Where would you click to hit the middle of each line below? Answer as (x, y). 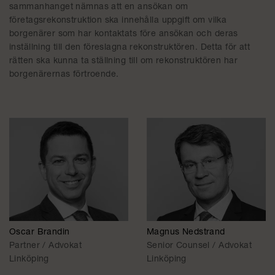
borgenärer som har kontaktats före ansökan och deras (124, 34)
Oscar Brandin (40, 233)
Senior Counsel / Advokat (199, 246)
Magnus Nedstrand (186, 233)
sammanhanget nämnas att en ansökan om (99, 7)
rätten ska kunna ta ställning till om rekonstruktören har (123, 61)
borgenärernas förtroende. (64, 75)
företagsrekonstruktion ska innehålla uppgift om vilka (118, 21)
